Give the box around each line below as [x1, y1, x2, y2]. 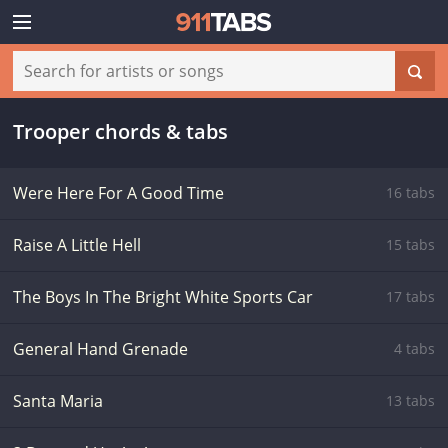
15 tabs [386, 235, 435, 254]
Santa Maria [13, 390, 103, 412]
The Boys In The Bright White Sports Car [13, 286, 313, 308]
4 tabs [394, 339, 435, 358]
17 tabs [386, 287, 435, 306]
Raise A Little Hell [13, 234, 141, 256]
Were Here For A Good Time [13, 182, 224, 204]
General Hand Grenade [13, 338, 188, 360]
